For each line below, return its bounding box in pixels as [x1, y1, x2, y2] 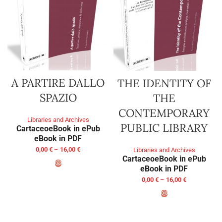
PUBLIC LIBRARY [120, 121, 208, 135]
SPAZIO [39, 91, 77, 105]
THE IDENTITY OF [117, 76, 211, 91]
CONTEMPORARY [118, 106, 210, 120]
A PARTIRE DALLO [11, 76, 105, 90]
